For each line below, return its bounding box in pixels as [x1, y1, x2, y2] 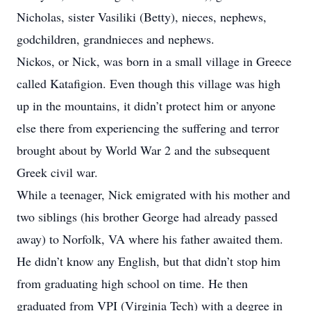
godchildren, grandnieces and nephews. [17, 31, 215, 47]
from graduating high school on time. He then [17, 275, 248, 292]
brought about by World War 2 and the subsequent [17, 142, 270, 158]
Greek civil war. [17, 164, 98, 180]
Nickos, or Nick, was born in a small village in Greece [17, 53, 292, 69]
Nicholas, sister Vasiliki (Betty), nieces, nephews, [17, 8, 267, 25]
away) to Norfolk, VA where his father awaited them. [17, 230, 283, 247]
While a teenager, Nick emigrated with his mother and [17, 186, 290, 203]
